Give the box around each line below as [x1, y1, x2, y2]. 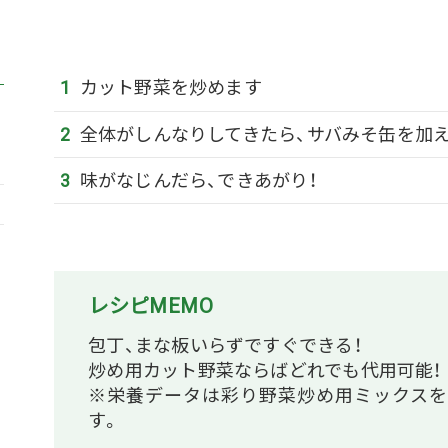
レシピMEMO [88, 293, 214, 318]
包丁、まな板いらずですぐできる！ [88, 335, 362, 357]
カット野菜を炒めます [79, 77, 262, 99]
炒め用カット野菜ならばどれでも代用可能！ [88, 360, 442, 382]
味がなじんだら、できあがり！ [79, 170, 317, 192]
